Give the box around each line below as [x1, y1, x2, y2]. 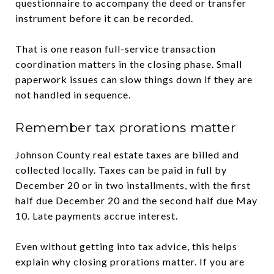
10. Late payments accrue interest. [15, 209, 178, 221]
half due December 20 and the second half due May [15, 194, 257, 206]
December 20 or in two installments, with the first [15, 179, 251, 191]
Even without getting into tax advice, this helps [15, 240, 237, 252]
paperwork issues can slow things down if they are [15, 73, 253, 85]
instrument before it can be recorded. [15, 12, 193, 24]
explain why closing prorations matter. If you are [15, 255, 245, 267]
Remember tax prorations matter [15, 119, 235, 135]
